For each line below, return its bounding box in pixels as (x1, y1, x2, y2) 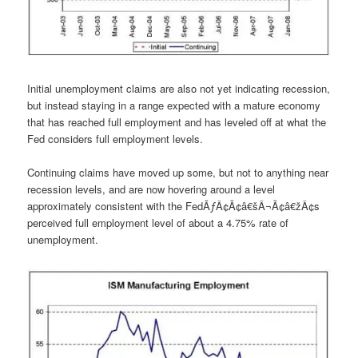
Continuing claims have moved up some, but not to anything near (27, 165, 329, 181)
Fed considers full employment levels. (27, 131, 204, 147)
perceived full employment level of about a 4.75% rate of (27, 215, 289, 231)
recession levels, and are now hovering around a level (27, 181, 276, 197)
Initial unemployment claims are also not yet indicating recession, (27, 81, 331, 97)
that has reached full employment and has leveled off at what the (27, 114, 327, 130)
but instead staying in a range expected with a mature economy (27, 97, 321, 113)
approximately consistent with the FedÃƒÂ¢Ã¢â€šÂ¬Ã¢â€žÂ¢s (27, 198, 320, 214)
